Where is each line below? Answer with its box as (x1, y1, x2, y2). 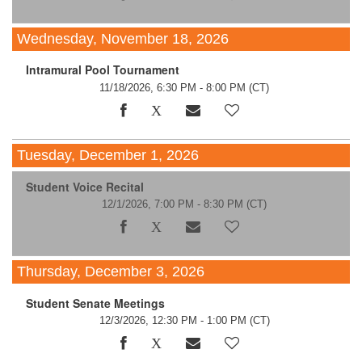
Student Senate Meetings (25, 294, 165, 311)
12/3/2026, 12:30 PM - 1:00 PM (99, 314, 246, 326)
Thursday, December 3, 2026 (17, 263, 205, 280)
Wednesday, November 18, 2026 (17, 30, 229, 47)
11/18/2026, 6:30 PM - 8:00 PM (99, 81, 246, 94)
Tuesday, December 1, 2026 (17, 147, 200, 164)
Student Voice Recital (25, 178, 144, 195)
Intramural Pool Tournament (25, 61, 179, 78)
